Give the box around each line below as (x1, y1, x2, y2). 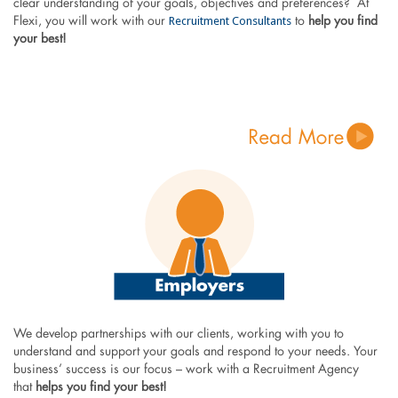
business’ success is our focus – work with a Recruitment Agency (12, 363, 359, 377)
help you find (307, 15, 378, 28)
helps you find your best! (35, 381, 167, 394)
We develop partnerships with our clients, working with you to (12, 328, 344, 341)
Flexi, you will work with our (12, 15, 169, 28)
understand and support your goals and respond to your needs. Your (12, 346, 378, 359)
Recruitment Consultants (168, 14, 291, 28)
